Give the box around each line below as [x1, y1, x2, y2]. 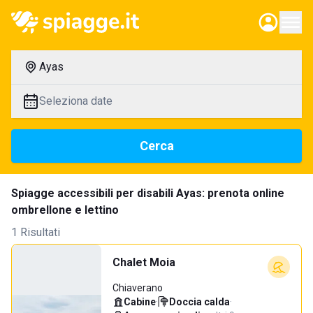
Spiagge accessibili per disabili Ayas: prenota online [11, 187, 284, 200]
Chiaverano [112, 282, 163, 293]
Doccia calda [169, 296, 230, 307]
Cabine [124, 296, 156, 307]
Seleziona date [39, 94, 112, 108]
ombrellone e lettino [11, 203, 119, 217]
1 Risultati [11, 226, 60, 239]
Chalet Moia [112, 256, 175, 269]
